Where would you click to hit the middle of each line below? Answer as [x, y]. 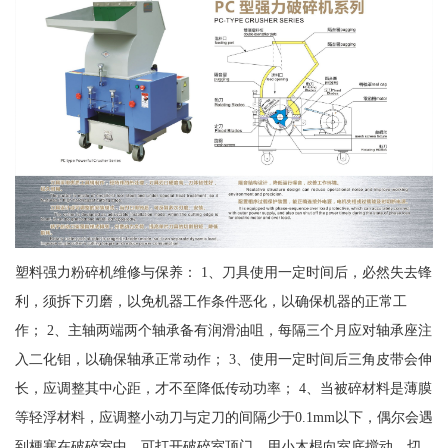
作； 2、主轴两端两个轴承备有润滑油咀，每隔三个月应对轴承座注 [223, 330]
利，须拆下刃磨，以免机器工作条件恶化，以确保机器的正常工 [210, 301]
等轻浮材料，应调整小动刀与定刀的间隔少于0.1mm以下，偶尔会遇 [223, 417]
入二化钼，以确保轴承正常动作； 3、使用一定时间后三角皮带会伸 [223, 359]
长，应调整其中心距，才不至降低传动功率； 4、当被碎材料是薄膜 [223, 388]
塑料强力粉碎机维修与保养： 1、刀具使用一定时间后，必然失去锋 [223, 272]
